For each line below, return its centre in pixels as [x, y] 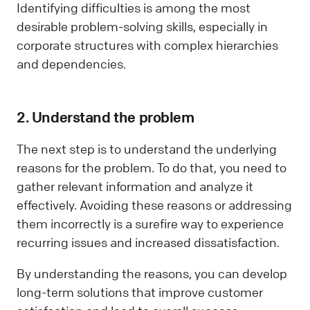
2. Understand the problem [106, 118]
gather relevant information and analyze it [135, 186]
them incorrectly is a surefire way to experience [150, 223]
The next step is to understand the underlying [147, 148]
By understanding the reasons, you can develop [152, 273]
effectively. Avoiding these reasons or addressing [154, 204]
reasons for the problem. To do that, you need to [152, 167]
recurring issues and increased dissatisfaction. [149, 242]
